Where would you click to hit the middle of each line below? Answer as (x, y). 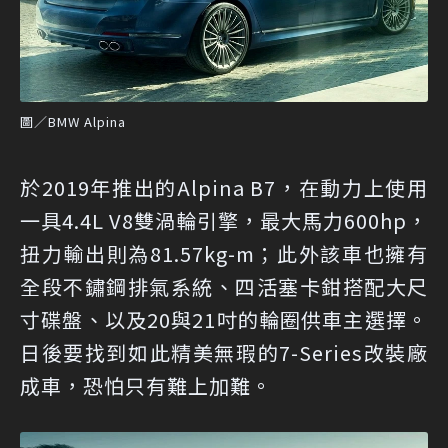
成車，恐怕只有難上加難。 (146, 386)
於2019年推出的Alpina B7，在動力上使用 (224, 188)
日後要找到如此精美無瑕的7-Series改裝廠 (224, 353)
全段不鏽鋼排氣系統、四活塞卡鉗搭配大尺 (224, 287)
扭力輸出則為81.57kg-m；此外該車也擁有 (224, 254)
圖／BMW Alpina (73, 122)
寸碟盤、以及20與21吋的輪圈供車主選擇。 (224, 320)
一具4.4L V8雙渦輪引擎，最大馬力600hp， (224, 221)
